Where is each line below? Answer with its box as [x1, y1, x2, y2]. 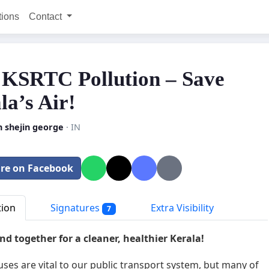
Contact [28, 11, 64, 22]
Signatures [48, 201, 102, 214]
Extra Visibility [148, 201, 214, 214]
